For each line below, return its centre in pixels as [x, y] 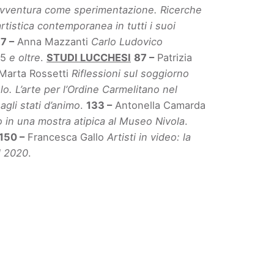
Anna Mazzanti [53, 42]
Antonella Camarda [159, 106]
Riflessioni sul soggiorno [131, 74]
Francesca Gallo [66, 137]
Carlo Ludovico [127, 42]
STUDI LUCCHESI [89, 58]
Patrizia [173, 58]
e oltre [25, 58]
